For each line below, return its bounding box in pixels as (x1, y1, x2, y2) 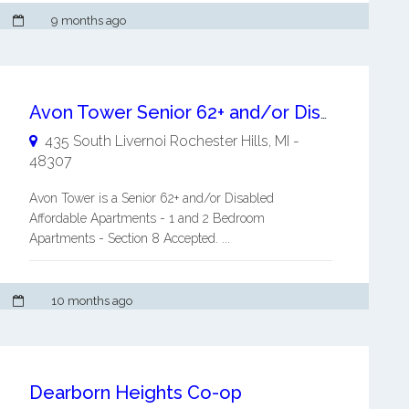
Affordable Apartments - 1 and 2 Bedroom (28, 211, 265, 226)
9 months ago (51, 14, 126, 28)
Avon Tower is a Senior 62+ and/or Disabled (28, 191, 274, 206)
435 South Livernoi (44, 132, 166, 151)
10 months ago (51, 294, 132, 309)
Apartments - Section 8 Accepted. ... (28, 231, 230, 246)
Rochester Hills (169, 132, 268, 151)
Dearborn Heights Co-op (28, 382, 242, 404)
